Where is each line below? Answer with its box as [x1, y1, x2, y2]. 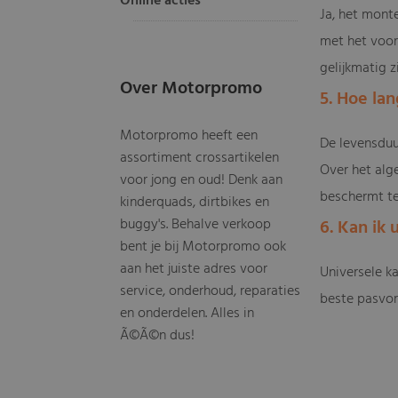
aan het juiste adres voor [120, 258, 268, 281]
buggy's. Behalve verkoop [120, 213, 272, 236]
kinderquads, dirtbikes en [120, 191, 270, 214]
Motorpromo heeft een [120, 124, 259, 147]
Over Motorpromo [120, 75, 263, 103]
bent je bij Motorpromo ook [120, 235, 287, 259]
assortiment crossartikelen [120, 147, 280, 170]
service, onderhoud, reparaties [120, 280, 301, 303]
